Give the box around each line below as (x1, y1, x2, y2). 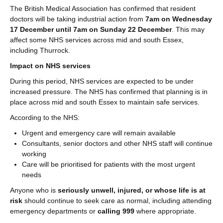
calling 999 (98, 207, 134, 215)
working (22, 149, 46, 158)
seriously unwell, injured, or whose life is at (58, 186, 206, 194)
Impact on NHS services (10, 61, 91, 70)
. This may (172, 25, 205, 33)
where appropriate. (134, 207, 196, 215)
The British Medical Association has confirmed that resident (10, 4, 196, 12)
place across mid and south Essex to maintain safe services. (10, 98, 200, 106)
